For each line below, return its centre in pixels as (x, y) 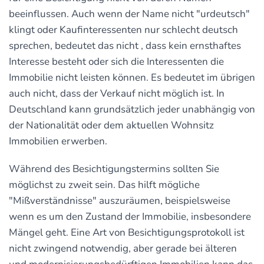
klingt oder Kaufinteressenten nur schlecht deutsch (123, 29)
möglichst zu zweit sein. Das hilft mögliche (104, 184)
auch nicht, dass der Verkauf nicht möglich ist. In (117, 93)
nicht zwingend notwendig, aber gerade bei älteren (123, 248)
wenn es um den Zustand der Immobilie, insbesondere (130, 216)
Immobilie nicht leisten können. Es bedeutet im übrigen (132, 77)
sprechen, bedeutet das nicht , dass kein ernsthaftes (125, 45)
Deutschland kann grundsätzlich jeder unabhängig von (132, 109)
